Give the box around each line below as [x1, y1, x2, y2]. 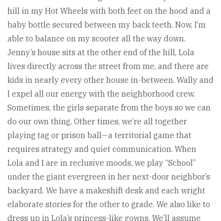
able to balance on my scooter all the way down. [7, 33, 185, 43]
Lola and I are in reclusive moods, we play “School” [7, 157, 196, 168]
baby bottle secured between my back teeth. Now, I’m [7, 19, 206, 30]
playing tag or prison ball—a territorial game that [7, 130, 191, 140]
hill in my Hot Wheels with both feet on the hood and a [7, 5, 211, 16]
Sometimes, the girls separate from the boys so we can [7, 102, 211, 112]
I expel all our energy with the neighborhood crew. [7, 88, 195, 99]
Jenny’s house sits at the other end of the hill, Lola [7, 47, 194, 57]
